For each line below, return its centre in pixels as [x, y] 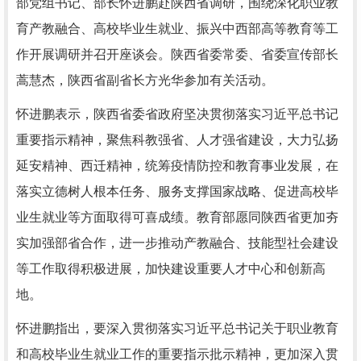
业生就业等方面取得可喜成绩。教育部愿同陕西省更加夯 [177, 217]
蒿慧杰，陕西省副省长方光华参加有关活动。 [145, 80]
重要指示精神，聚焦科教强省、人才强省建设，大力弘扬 [177, 140]
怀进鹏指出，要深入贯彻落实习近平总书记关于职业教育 [177, 328]
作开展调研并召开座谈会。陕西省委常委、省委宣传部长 [177, 54]
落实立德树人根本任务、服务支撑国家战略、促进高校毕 [177, 191]
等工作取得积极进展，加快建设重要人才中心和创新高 [171, 269]
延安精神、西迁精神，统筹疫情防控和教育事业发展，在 [177, 166]
